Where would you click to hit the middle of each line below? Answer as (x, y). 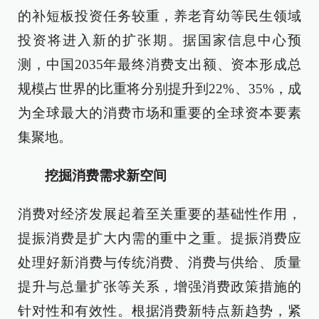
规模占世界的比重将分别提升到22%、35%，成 (159, 89)
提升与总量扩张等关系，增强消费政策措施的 (159, 287)
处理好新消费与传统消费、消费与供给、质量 (159, 262)
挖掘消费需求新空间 (99, 176)
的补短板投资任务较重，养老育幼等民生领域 (159, 16)
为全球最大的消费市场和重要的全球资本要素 (159, 113)
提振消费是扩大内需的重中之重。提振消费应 (159, 238)
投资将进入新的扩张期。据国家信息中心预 (159, 40)
